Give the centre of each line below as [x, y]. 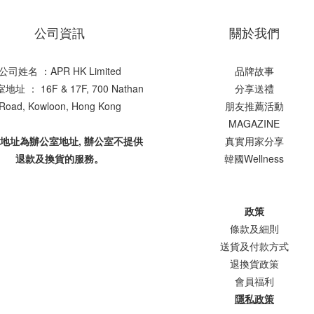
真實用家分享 [254, 141]
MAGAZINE [254, 124]
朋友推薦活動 [254, 106]
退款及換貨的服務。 [60, 159]
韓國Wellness [254, 159]
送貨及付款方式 [254, 246]
